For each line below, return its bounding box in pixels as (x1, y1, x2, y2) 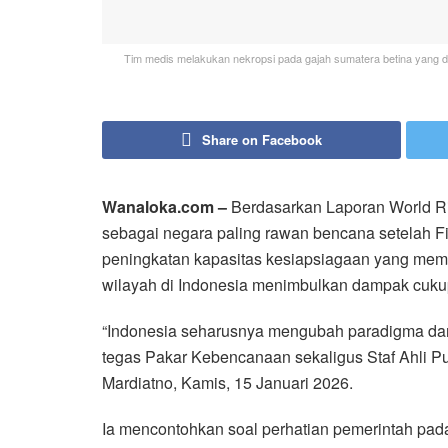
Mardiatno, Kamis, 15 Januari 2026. (102, 370, 353, 394)
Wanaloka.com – (102, 194, 227, 218)
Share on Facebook (202, 129, 322, 149)
